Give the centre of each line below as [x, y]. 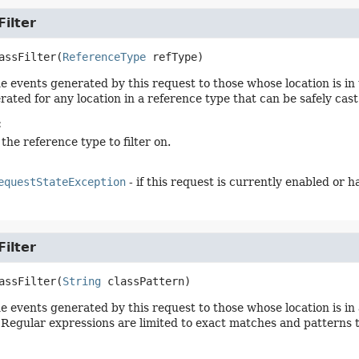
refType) [174, 57]
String [81, 281]
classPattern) [145, 281]
